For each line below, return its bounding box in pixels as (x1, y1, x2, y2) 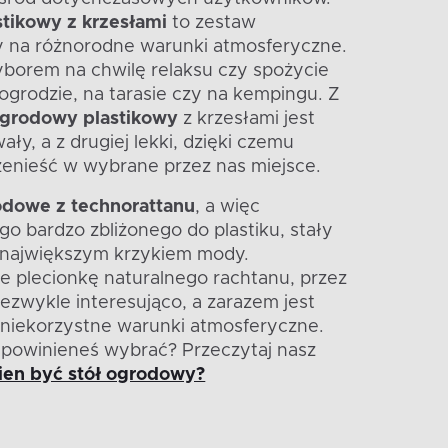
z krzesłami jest (178, 109, 316, 128)
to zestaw (167, 13, 257, 32)
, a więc (195, 197, 261, 216)
